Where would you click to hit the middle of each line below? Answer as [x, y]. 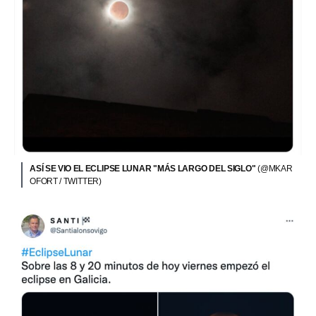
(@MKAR [275, 169]
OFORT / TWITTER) [66, 182]
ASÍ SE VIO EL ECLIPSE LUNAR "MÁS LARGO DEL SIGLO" [144, 169]
